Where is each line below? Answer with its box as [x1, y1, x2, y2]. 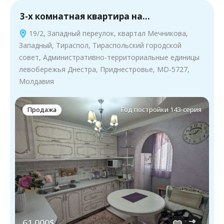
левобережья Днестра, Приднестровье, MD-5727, [19, 64, 189, 74]
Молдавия [19, 76, 54, 86]
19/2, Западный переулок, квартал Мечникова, [27, 28, 188, 38]
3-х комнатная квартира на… [20, 10, 150, 22]
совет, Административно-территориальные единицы [19, 52, 199, 62]
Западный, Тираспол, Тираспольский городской [19, 40, 181, 50]
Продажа [27, 105, 56, 114]
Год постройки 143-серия [121, 105, 201, 114]
